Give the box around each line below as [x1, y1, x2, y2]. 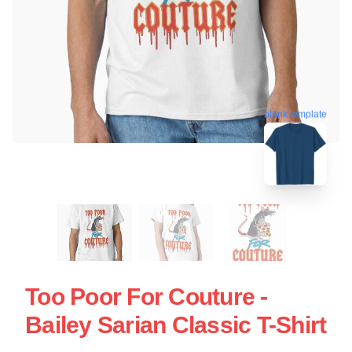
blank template [264, 108, 327, 119]
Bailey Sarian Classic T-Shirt [25, 311, 327, 338]
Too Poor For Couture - [25, 283, 268, 310]
